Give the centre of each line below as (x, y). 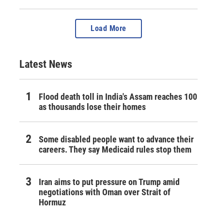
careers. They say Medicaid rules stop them (115, 149)
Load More (108, 28)
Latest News (46, 64)
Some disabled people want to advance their (116, 139)
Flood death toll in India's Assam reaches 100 (118, 96)
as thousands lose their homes (92, 107)
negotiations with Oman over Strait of (105, 192)
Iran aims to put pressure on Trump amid (109, 182)
